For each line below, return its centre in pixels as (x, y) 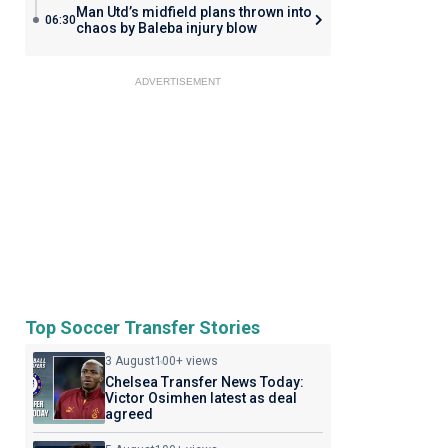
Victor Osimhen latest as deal (200, 398)
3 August (129, 361)
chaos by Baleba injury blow (166, 28)
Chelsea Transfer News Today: (204, 382)
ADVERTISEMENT (177, 81)
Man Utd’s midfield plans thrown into (193, 12)
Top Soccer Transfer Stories (142, 327)
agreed (128, 414)
